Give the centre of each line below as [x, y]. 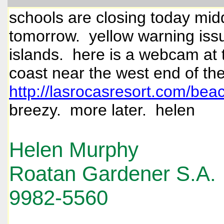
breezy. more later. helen [102, 110]
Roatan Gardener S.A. [112, 173]
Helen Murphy [74, 149]
